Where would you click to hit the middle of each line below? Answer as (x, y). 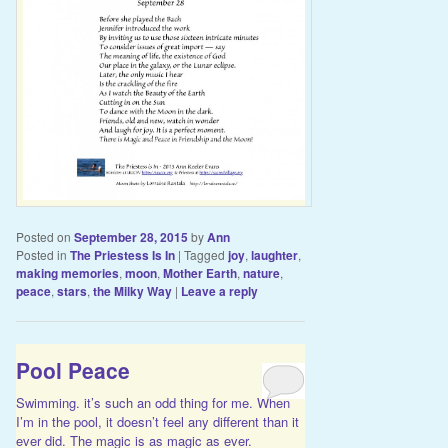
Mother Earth (199, 273)
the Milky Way (132, 291)
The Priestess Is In (122, 255)
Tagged (204, 255)
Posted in (41, 255)
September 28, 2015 (130, 237)
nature (261, 273)
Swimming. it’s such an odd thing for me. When (152, 402)
